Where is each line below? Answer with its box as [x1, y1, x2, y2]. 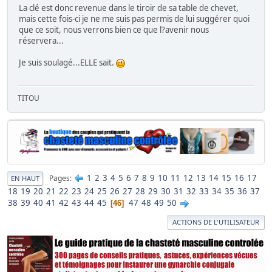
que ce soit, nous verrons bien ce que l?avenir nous [19, 24, 209, 35]
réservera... [19, 35, 64, 46]
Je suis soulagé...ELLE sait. [19, 56, 116, 68]
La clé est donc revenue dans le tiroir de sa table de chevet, [19, 2, 239, 13]
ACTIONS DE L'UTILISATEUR [172, 217, 259, 227]
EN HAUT [11, 174, 39, 183]
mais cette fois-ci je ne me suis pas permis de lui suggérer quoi [19, 13, 250, 24]
